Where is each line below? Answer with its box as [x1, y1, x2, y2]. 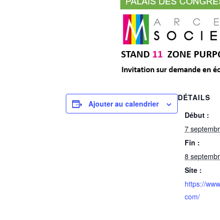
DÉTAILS [178, 92, 211, 102]
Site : [185, 165, 202, 175]
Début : [185, 110, 210, 120]
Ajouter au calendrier [88, 99, 159, 109]
